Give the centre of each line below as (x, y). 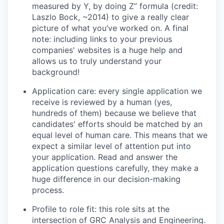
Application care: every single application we (117, 91)
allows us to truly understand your (97, 61)
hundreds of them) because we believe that (114, 113)
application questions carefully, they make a (115, 168)
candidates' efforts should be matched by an (117, 124)
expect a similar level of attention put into (111, 146)
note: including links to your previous (102, 39)
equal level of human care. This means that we (120, 135)
